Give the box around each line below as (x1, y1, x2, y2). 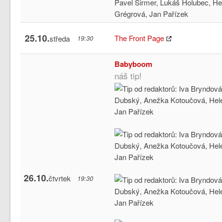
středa (50, 33, 70, 44)
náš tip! (114, 69, 142, 82)
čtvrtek (49, 172, 71, 183)
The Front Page (114, 32, 165, 43)
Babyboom (114, 58, 153, 69)
